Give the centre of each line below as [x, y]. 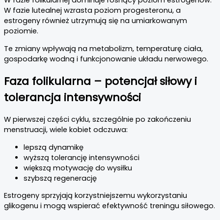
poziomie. [21, 31]
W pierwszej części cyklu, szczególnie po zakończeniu [97, 119]
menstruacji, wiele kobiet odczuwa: [66, 130]
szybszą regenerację [60, 178]
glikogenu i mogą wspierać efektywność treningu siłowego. [110, 206]
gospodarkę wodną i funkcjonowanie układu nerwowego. [106, 59]
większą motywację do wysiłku [78, 168]
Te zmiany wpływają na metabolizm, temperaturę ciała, [103, 48]
